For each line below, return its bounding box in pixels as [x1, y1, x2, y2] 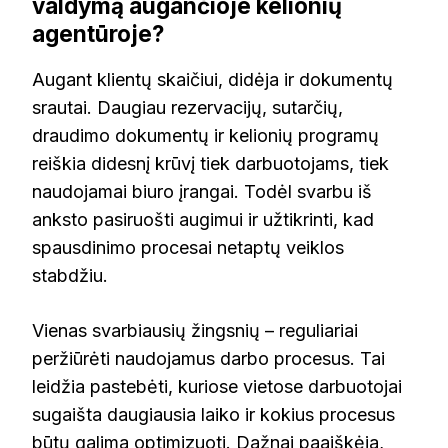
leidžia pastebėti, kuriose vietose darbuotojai [32, 376, 402, 398]
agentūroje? [32, 19, 164, 47]
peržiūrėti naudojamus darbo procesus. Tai [32, 348, 385, 370]
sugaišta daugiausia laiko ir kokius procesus [32, 404, 395, 426]
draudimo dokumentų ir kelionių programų [32, 125, 379, 147]
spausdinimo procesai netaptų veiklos [32, 237, 344, 259]
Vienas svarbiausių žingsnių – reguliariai [32, 320, 358, 342]
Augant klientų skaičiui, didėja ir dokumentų [32, 69, 393, 91]
